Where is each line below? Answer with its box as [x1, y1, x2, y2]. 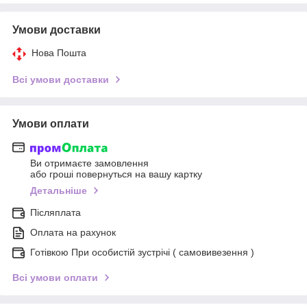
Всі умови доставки [12, 73, 109, 85]
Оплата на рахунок [30, 227, 116, 238]
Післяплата [30, 207, 81, 219]
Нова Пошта [32, 47, 86, 58]
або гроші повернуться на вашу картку [30, 169, 202, 180]
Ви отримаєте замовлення [30, 158, 149, 169]
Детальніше [30, 185, 87, 197]
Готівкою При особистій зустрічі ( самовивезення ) [30, 247, 254, 258]
